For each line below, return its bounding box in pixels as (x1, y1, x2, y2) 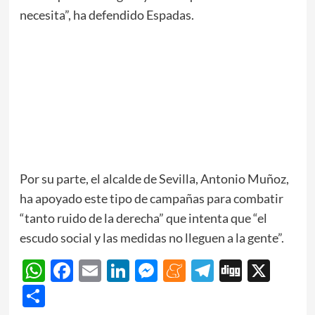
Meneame (185, 256, 284, 284)
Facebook (72, 256, 169, 284)
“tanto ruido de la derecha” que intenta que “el (19, 210, 267, 226)
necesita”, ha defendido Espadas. (19, 7, 194, 23)
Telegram (213, 256, 304, 284)
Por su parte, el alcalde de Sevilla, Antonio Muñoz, (19, 171, 289, 187)
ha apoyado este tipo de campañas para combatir (19, 191, 283, 207)
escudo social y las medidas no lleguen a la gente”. (19, 230, 284, 246)
